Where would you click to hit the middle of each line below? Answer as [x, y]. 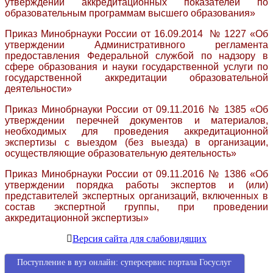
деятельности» [38, 89]
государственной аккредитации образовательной [136, 78]
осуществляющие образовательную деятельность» [121, 154]
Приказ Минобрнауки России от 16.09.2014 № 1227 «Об [136, 34]
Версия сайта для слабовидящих [140, 239]
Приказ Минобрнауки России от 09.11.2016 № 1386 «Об [136, 174]
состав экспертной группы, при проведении [136, 207]
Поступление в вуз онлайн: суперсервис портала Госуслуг [125, 263]
